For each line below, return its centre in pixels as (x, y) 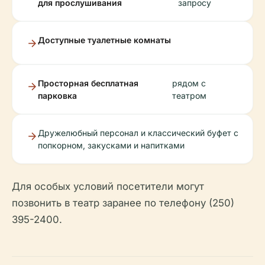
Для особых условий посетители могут (108, 186)
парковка (57, 96)
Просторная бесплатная (88, 83)
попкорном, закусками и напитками (111, 145)
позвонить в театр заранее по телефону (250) (123, 203)
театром (189, 96)
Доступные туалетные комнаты (104, 40)
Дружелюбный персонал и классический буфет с (138, 133)
